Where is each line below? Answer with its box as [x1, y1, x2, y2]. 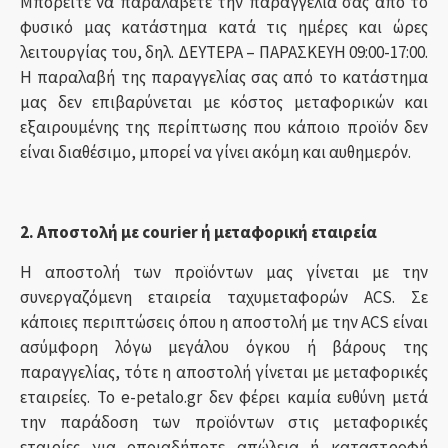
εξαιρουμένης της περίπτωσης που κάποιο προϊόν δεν [20, 116, 428, 138]
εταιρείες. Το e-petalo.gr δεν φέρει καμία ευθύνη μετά [20, 386, 428, 408]
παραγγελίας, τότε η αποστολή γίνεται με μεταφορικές [20, 361, 428, 383]
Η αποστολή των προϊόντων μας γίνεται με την [20, 261, 428, 283]
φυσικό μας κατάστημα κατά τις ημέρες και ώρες [20, 16, 428, 38]
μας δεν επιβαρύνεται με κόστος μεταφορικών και [20, 91, 428, 113]
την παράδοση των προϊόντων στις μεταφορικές [20, 411, 428, 433]
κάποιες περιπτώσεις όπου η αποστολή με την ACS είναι [20, 311, 428, 333]
